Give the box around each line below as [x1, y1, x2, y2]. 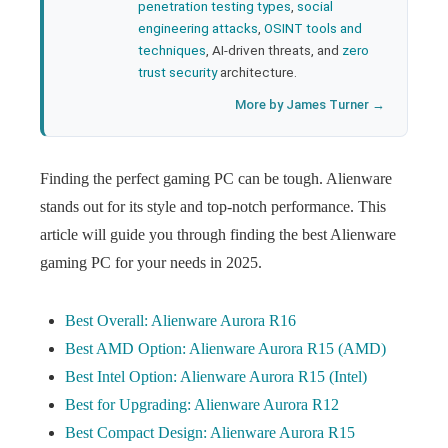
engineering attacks [138, 20, 258, 36]
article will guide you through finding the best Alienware [40, 226, 396, 243]
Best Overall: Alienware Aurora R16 [65, 312, 296, 329]
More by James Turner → [235, 97, 385, 112]
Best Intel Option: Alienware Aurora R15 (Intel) [65, 368, 367, 385]
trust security [138, 64, 217, 80]
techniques [138, 42, 206, 58]
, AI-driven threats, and [206, 42, 342, 58]
